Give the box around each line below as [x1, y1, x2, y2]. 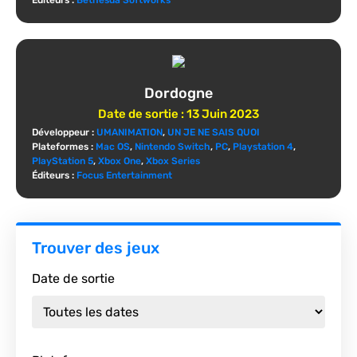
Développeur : [32, 127, 96, 139]
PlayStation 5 [32, 155, 93, 167]
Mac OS [96, 141, 130, 153]
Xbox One [98, 155, 141, 167]
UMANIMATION [96, 127, 163, 139]
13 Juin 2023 [186, 107, 259, 122]
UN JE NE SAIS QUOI [167, 127, 260, 139]
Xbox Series [146, 155, 200, 167]
